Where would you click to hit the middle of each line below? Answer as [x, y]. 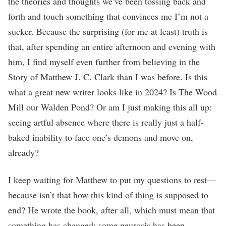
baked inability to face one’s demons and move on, [101, 137]
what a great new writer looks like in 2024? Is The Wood [112, 92]
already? [23, 152]
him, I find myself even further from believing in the [104, 61]
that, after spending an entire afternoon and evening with [112, 46]
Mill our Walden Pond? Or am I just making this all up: [110, 107]
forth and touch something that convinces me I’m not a [108, 16]
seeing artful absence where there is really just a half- [106, 122]
